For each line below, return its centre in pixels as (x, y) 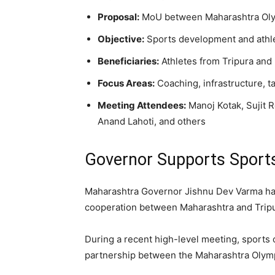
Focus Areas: (126, 83)
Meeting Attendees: (142, 106)
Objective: (121, 39)
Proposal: (118, 17)
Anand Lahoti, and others (152, 122)
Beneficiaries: (128, 61)
